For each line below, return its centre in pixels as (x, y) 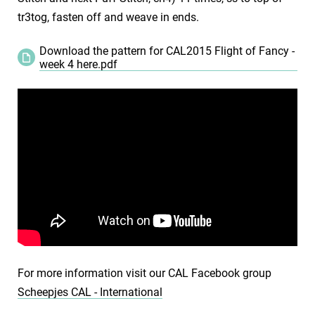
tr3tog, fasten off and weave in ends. (108, 17)
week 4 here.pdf (78, 64)
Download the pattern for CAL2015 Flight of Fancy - (167, 51)
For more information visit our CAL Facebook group (144, 273)
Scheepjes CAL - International (90, 292)
